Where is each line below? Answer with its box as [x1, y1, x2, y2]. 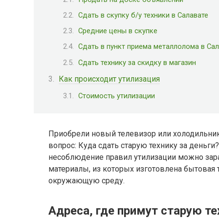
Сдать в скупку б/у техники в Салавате [78, 10, 208, 20]
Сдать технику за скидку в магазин [78, 58, 196, 67]
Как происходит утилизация [59, 74, 160, 84]
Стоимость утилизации [78, 91, 155, 101]
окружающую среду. [48, 176, 125, 186]
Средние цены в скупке [78, 26, 157, 36]
